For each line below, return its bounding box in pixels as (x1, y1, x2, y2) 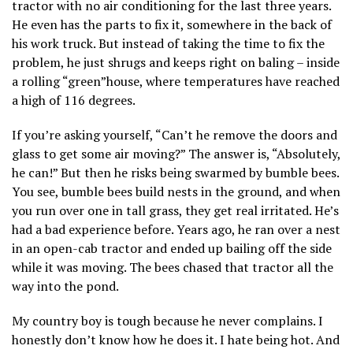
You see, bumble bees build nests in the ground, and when (12, 182, 340, 200)
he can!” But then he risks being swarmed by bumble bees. (12, 163, 339, 181)
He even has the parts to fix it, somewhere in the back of (12, 15, 332, 33)
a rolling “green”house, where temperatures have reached (12, 72, 340, 90)
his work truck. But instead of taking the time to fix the (12, 34, 325, 52)
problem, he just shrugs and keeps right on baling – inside (12, 53, 340, 71)
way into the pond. (12, 277, 119, 295)
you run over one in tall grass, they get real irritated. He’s (12, 201, 339, 219)
